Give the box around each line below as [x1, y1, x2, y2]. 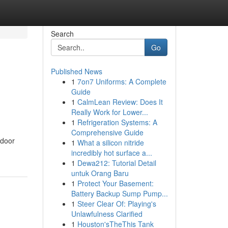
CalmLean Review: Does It [77, 97, 163, 107]
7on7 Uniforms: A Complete [77, 76, 166, 87]
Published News [50, 66, 102, 76]
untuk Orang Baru [71, 168, 129, 178]
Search [50, 28, 74, 39]
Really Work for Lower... [71, 107, 148, 117]
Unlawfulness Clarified [71, 209, 142, 219]
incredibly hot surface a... [71, 148, 152, 158]
